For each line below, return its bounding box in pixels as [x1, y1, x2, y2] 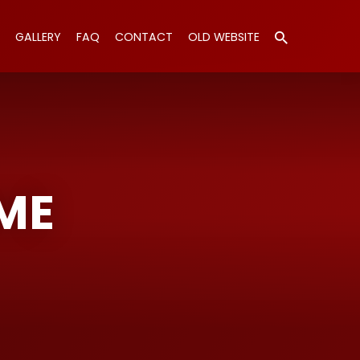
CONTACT [115, 29, 173, 45]
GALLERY [15, 29, 61, 45]
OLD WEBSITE [188, 29, 260, 45]
